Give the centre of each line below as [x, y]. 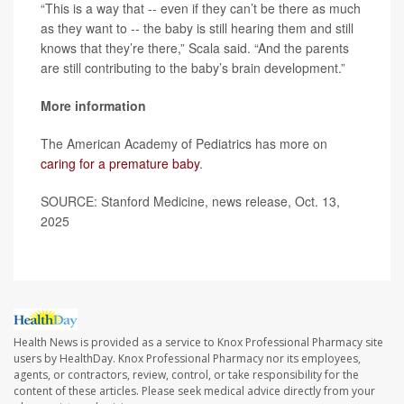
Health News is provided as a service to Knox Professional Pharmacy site [198, 343]
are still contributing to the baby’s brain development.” [193, 68]
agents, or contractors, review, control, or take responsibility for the [186, 375]
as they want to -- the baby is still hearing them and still [197, 28]
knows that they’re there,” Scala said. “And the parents [195, 48]
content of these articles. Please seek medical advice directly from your [194, 391]
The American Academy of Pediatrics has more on [184, 143]
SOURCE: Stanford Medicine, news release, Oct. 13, [190, 201]
